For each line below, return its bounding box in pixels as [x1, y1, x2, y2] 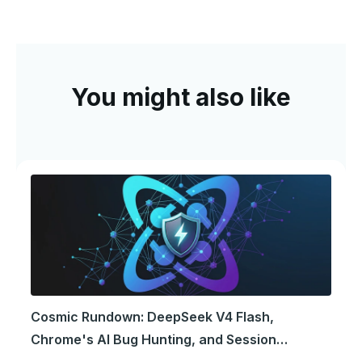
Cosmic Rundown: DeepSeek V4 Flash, [31, 309, 274, 325]
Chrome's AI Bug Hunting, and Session [31, 331, 276, 347]
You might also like [71, 82, 291, 112]
